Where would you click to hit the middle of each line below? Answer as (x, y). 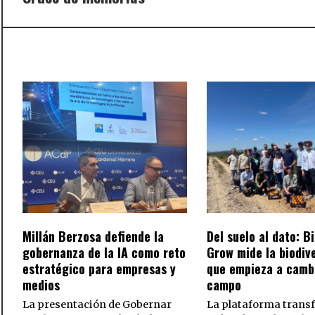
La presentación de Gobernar (97, 305)
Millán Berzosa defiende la (93, 237)
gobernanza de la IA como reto (104, 253)
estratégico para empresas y (99, 269)
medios (41, 285)
